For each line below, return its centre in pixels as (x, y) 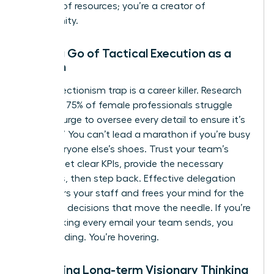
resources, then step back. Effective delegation (129, 178)
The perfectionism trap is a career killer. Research (132, 90)
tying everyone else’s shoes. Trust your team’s (126, 149)
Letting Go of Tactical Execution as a (127, 53)
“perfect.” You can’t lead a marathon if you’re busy (136, 134)
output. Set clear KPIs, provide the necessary (123, 164)
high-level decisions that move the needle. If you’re (137, 208)
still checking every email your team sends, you (128, 222)
